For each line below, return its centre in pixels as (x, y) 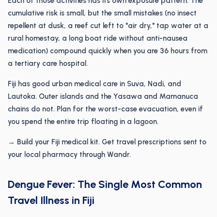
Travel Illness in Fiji (51, 200)
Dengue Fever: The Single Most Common (105, 184)
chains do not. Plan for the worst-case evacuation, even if (105, 109)
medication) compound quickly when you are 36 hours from (108, 51)
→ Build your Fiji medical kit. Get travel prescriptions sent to (107, 142)
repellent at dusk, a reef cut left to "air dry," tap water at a (108, 26)
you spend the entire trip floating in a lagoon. (83, 122)
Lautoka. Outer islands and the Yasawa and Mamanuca (103, 96)
